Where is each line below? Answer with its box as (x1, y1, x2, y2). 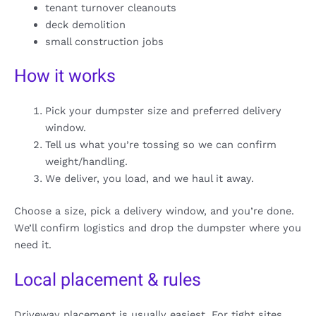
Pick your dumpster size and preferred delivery (44, 104, 281, 118)
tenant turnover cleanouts (44, 1, 176, 15)
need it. (14, 238, 51, 252)
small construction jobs (44, 35, 164, 49)
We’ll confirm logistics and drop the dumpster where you (14, 221, 301, 235)
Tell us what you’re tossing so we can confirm (44, 138, 276, 152)
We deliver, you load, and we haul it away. (44, 172, 254, 186)
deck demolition (44, 18, 126, 32)
